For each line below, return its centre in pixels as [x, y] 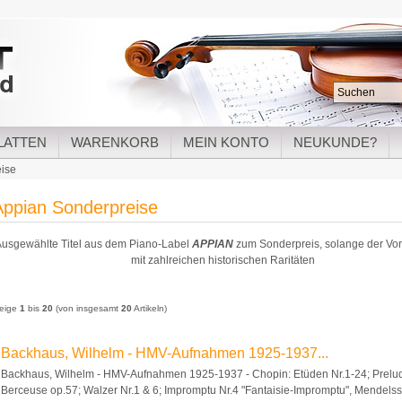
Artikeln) [149, 308]
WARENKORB [115, 142]
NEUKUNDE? [335, 142]
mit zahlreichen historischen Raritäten [223, 260]
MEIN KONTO [226, 142]
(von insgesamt [87, 308]
